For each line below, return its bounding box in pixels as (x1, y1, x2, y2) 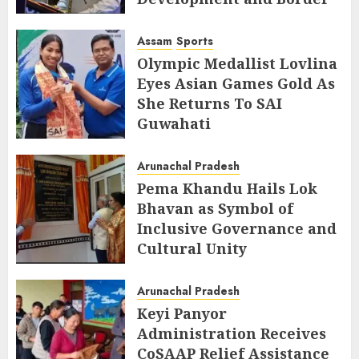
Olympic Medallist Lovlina (137, 54, 337, 74)
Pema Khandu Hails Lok (137, 179, 317, 199)
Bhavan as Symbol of (137, 199, 293, 219)
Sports (176, 33, 213, 50)
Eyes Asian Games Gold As (137, 74, 335, 94)
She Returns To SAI (137, 94, 282, 114)
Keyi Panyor (137, 304, 227, 324)
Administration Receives (137, 324, 326, 344)
